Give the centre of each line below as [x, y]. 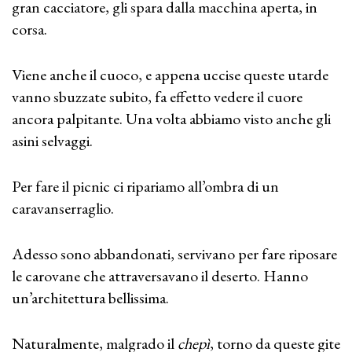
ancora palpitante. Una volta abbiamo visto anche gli [171, 119]
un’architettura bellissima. [90, 298]
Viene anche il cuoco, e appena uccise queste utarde [170, 75]
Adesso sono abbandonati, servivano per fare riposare [174, 254]
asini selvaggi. [52, 141]
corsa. [29, 29]
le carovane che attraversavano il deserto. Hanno [160, 276]
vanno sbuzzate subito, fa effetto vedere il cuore [157, 97]
